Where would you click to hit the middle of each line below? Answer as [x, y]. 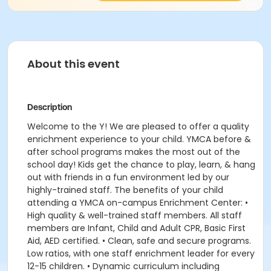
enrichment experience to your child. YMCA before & [139, 139]
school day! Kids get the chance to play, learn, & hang [141, 165]
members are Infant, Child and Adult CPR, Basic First [136, 228]
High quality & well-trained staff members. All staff [135, 215]
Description [50, 107]
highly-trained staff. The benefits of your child [125, 190]
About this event [73, 64]
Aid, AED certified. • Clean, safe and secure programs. [139, 241]
